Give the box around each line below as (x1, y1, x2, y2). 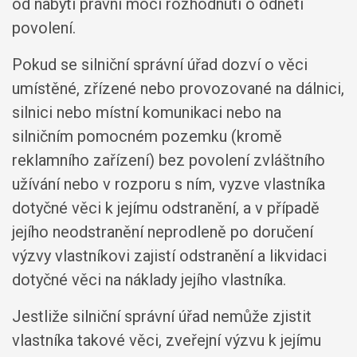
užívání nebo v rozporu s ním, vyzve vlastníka (12, 175, 325, 194)
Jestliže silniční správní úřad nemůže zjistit (12, 307, 312, 326)
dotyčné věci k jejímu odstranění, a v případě (12, 198, 320, 218)
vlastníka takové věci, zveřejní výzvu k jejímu (12, 331, 321, 350)
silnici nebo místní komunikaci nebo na (12, 103, 281, 122)
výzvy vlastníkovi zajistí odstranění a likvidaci (12, 246, 327, 265)
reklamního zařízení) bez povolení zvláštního (12, 151, 325, 170)
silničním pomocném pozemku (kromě (12, 127, 282, 146)
